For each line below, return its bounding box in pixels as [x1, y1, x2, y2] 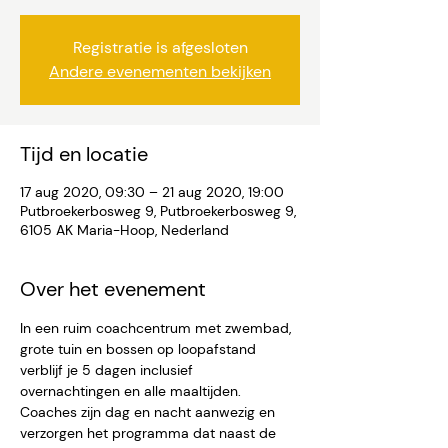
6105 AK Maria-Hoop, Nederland [20, 221, 229, 239]
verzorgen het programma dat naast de [20, 424, 280, 442]
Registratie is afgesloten [72, 37, 248, 58]
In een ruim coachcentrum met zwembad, [20, 319, 295, 337]
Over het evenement [20, 276, 206, 302]
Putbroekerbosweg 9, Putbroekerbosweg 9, [20, 202, 296, 220]
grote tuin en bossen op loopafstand [20, 340, 260, 358]
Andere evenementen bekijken [49, 61, 271, 82]
